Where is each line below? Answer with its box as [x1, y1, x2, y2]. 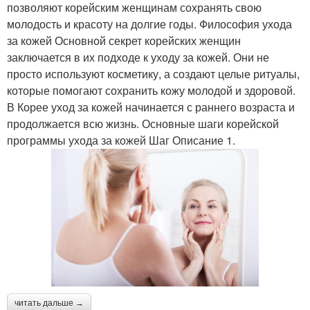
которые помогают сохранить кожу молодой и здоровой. [7, 82, 295, 98]
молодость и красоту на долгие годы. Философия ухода [7, 15, 292, 32]
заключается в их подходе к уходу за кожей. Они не [7, 48, 269, 65]
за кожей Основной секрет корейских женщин [7, 32, 241, 48]
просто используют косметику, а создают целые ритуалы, [7, 65, 300, 82]
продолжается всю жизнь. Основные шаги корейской [7, 115, 279, 131]
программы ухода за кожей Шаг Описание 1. [7, 131, 235, 148]
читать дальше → [15, 298, 84, 309]
